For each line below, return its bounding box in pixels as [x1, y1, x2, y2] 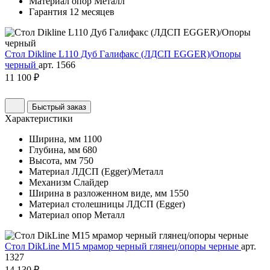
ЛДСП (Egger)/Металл [72, 166, 163, 177]
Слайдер [74, 177, 108, 188]
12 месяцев [69, 7, 115, 17]
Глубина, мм [29, 145, 80, 155]
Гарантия [29, 7, 67, 17]
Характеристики [5, 113, 73, 124]
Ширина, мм [29, 134, 81, 145]
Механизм [29, 177, 71, 188]
